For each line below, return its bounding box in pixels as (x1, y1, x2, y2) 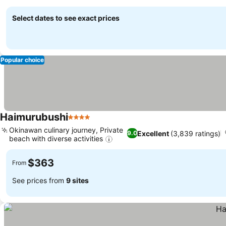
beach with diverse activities (9, 134, 103, 143)
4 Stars (68, 117, 95, 128)
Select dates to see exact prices (12, 13, 120, 22)
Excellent (137, 129, 169, 138)
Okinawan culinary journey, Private (9, 125, 123, 134)
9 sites (66, 176, 89, 185)
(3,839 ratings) (170, 129, 220, 138)
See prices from (12, 176, 66, 185)
